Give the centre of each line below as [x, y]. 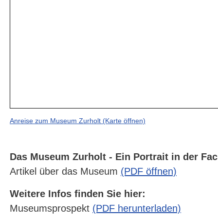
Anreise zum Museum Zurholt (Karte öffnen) [78, 121]
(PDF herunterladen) [137, 209]
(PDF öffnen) [149, 172]
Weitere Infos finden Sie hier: [78, 194]
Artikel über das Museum [65, 172]
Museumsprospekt [51, 209]
